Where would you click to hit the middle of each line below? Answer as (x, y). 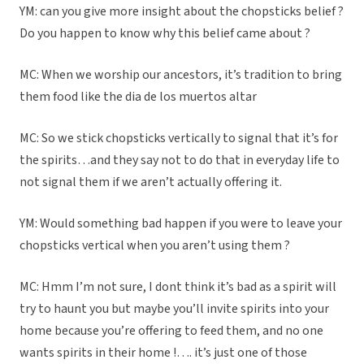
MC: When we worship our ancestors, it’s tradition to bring (181, 75)
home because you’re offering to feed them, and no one (171, 331)
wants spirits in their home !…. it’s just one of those (163, 353)
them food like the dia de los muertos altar (139, 97)
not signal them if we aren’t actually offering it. (152, 182)
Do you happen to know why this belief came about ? (165, 34)
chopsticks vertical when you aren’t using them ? (156, 246)
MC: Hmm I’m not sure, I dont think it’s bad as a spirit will (178, 287)
